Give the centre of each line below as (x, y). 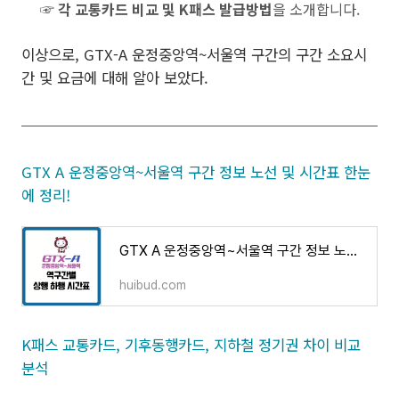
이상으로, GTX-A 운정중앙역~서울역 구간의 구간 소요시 (194, 54)
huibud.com (153, 285)
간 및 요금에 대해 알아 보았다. (115, 77)
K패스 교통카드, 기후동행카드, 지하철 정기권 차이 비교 (191, 345)
